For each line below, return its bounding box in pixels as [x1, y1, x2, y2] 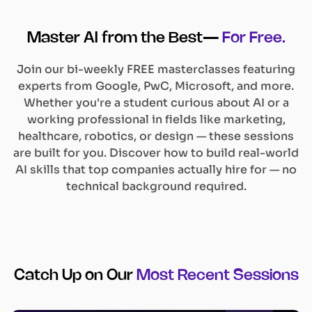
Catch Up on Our [13, 268, 133, 283]
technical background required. [65, 178, 247, 194]
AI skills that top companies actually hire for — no [15, 162, 297, 177]
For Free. [221, 31, 286, 45]
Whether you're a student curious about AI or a [23, 95, 289, 110]
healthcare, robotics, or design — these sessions [18, 128, 294, 143]
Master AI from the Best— [26, 31, 219, 45]
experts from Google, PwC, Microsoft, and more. [18, 78, 294, 93]
